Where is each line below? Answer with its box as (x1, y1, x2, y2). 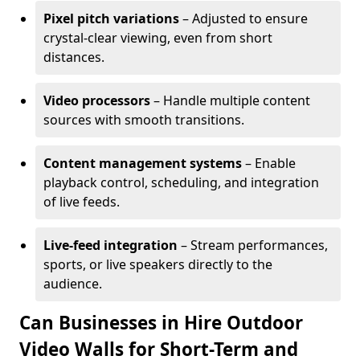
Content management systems (43, 154, 242, 172)
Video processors (43, 92, 150, 109)
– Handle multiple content (150, 92, 310, 109)
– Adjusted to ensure (179, 10, 308, 27)
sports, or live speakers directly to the (43, 256, 272, 273)
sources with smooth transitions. (43, 111, 244, 129)
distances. (43, 48, 104, 66)
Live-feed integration (43, 236, 178, 254)
